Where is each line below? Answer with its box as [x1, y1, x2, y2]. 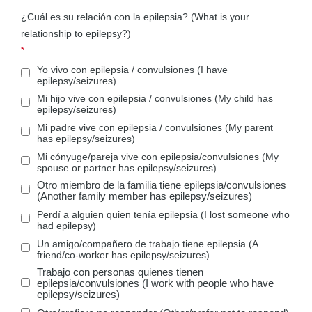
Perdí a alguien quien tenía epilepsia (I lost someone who [37, 209, 290, 221]
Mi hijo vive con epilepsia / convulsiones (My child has [37, 93, 274, 104]
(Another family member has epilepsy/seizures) [37, 190, 253, 202]
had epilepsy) [37, 220, 97, 232]
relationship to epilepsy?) [21, 27, 132, 39]
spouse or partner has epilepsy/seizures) [37, 162, 217, 173]
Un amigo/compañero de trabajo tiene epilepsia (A [37, 238, 258, 250]
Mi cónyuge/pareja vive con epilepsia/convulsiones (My [37, 150, 279, 162]
